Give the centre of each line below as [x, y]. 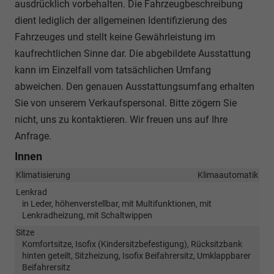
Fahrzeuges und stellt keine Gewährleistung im [115, 37]
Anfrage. [33, 136]
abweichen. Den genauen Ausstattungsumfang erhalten [135, 86]
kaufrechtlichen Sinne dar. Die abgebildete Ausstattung [133, 53]
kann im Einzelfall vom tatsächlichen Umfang [113, 70]
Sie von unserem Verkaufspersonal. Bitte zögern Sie [126, 103]
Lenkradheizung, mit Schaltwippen [87, 215]
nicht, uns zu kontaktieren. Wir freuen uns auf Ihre [121, 119]
